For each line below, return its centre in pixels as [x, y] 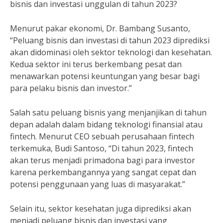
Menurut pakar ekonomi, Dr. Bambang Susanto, [100, 28]
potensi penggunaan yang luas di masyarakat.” [98, 184]
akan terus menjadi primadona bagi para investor [103, 160]
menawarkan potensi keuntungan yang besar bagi [105, 76]
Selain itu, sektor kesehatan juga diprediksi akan [101, 209]
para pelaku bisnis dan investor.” [71, 88]
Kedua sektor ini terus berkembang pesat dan [96, 64]
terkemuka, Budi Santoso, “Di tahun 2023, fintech [102, 148]
